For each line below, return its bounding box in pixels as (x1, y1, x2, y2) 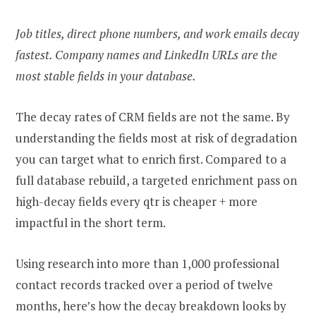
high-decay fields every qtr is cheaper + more (16, 193, 257, 210)
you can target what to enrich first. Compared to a (16, 151, 286, 168)
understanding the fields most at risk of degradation (16, 130, 297, 147)
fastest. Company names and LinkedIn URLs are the (16, 46, 277, 63)
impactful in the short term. (16, 214, 166, 231)
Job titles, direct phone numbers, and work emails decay (16, 25, 299, 42)
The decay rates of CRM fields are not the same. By (16, 109, 290, 126)
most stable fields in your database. (16, 67, 196, 84)
